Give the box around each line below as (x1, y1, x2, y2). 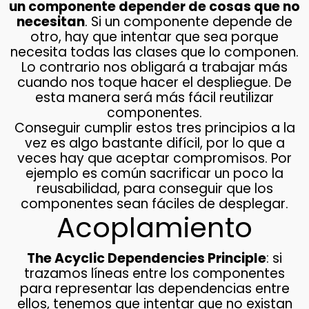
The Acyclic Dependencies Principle (27, 249, 266, 268)
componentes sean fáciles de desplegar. (21, 195, 288, 214)
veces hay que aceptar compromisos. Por (17, 149, 292, 168)
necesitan (17, 12, 85, 32)
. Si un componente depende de (85, 12, 292, 32)
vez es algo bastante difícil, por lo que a (24, 134, 285, 153)
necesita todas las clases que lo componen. (10, 43, 299, 62)
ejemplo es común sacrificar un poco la (26, 164, 283, 183)
